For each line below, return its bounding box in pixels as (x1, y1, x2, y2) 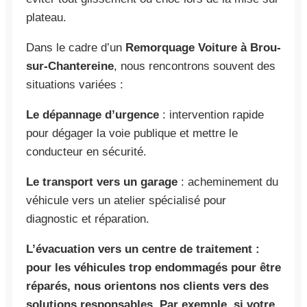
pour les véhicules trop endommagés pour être (26, 260, 281, 274)
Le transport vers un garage (26, 175, 177, 188)
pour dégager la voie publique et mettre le (26, 126, 238, 140)
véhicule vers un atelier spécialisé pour (26, 193, 226, 207)
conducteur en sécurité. (26, 145, 147, 158)
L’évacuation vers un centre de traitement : (26, 242, 260, 256)
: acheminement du (177, 175, 278, 188)
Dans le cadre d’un (26, 40, 125, 54)
